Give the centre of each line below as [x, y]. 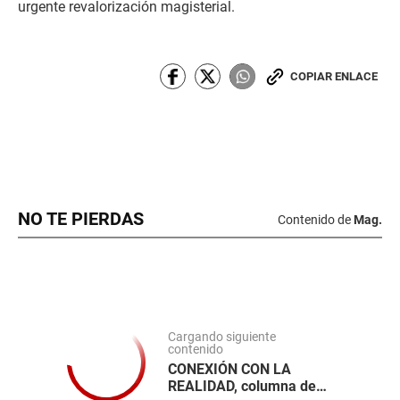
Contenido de [314, 219]
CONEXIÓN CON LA [229, 369]
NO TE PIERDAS [81, 219]
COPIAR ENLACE [334, 76]
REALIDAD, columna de [242, 386]
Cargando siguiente [222, 337]
